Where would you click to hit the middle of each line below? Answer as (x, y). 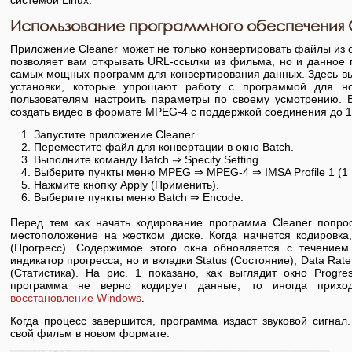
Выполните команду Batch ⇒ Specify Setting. (148, 159)
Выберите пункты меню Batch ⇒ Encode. (139, 197)
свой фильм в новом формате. (90, 333)
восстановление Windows (76, 297)
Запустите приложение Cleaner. (115, 134)
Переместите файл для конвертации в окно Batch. (164, 147)
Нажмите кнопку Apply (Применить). (126, 184)
